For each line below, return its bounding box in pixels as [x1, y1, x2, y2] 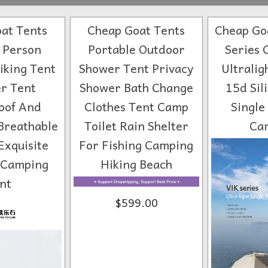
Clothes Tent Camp [84, 97, 188, 116]
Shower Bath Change [79, 78, 193, 97]
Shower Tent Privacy [79, 59, 194, 78]
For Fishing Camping [79, 135, 194, 154]
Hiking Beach [100, 154, 172, 173]
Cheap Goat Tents [87, 20, 185, 39]
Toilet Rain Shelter [84, 116, 188, 135]
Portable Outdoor [87, 39, 185, 59]
